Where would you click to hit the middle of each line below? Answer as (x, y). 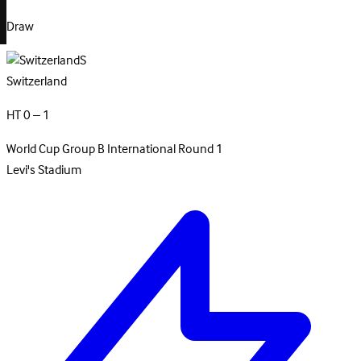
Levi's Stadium (44, 170)
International (143, 149)
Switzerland (37, 82)
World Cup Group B (57, 149)
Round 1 (201, 149)
